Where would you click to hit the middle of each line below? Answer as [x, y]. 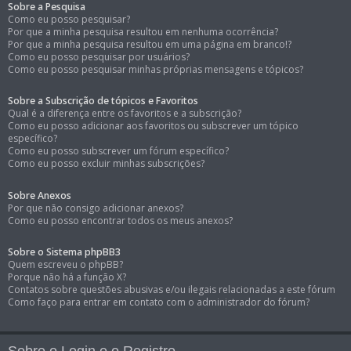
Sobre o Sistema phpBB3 [64, 251]
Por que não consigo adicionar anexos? [96, 208]
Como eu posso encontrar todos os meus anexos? [120, 220]
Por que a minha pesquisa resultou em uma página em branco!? [150, 45]
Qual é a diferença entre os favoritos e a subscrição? [125, 114]
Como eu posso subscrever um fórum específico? [118, 151]
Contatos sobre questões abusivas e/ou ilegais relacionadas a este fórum [172, 289]
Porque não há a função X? [67, 277]
